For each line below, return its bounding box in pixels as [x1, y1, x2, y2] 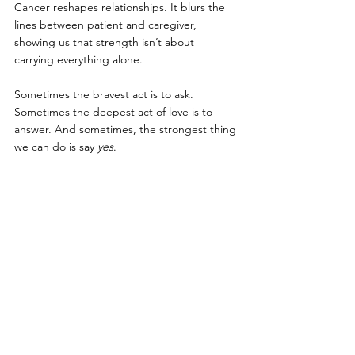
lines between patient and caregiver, [14, 17, 200, 32]
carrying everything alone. [14, 52, 143, 67]
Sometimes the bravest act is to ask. [14, 86, 197, 101]
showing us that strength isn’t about [14, 34, 197, 49]
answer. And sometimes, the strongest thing [14, 121, 239, 136]
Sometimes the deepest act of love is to [14, 104, 216, 119]
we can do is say [14, 139, 97, 154]
